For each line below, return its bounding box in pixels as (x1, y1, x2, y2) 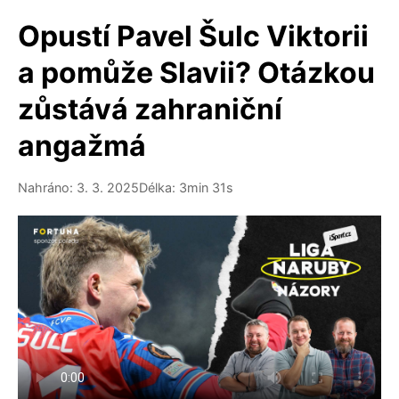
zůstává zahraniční (18, 92, 282, 126)
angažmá (18, 128, 146, 163)
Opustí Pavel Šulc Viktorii (18, 19, 369, 53)
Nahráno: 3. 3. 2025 (18, 180, 139, 195)
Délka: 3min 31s (139, 180, 233, 195)
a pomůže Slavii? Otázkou (18, 55, 375, 90)
